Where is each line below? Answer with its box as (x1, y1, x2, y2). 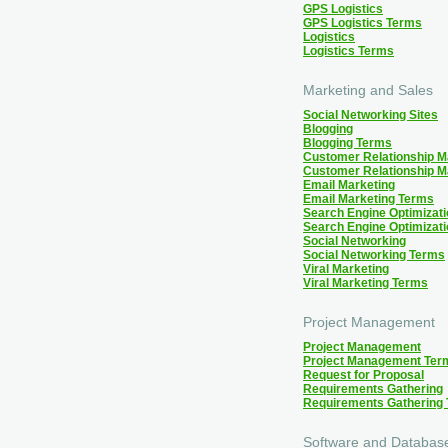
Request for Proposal (303, 368, 424, 383)
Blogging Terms (303, 136, 392, 151)
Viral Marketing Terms (303, 276, 428, 291)
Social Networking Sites (303, 108, 438, 123)
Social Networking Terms (303, 248, 445, 263)
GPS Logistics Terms (303, 16, 422, 31)
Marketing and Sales (303, 82, 433, 99)
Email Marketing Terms (303, 192, 434, 207)
